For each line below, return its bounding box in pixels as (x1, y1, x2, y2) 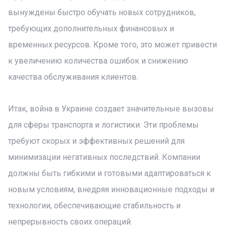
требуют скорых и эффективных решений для (8, 136, 185, 146)
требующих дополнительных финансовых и (8, 24, 174, 33)
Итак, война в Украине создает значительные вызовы (8, 104, 214, 114)
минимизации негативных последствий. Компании (8, 152, 200, 162)
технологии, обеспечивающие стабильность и (8, 201, 181, 210)
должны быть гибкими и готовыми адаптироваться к (8, 168, 211, 178)
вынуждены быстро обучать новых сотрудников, (8, 8, 196, 17)
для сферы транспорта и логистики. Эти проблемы (8, 120, 199, 130)
